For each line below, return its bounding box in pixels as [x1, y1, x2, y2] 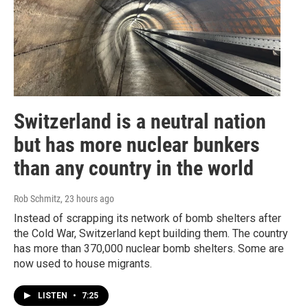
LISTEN [38, 290, 69, 300]
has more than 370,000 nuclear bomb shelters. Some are [14, 241, 284, 255]
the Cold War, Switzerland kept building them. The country [14, 226, 288, 240]
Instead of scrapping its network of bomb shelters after [14, 211, 281, 225]
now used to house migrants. [14, 256, 152, 270]
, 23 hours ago [60, 192, 114, 204]
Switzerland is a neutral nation [14, 109, 266, 133]
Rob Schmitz [14, 192, 60, 204]
